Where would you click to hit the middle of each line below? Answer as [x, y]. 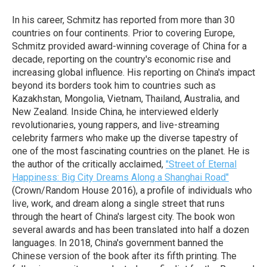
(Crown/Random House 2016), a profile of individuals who [132, 190]
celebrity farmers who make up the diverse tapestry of [125, 138]
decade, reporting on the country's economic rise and [121, 59]
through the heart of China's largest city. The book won [123, 217]
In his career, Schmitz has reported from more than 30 [123, 20]
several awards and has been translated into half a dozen [131, 230]
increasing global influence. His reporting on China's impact [133, 72]
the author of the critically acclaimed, [89, 164]
